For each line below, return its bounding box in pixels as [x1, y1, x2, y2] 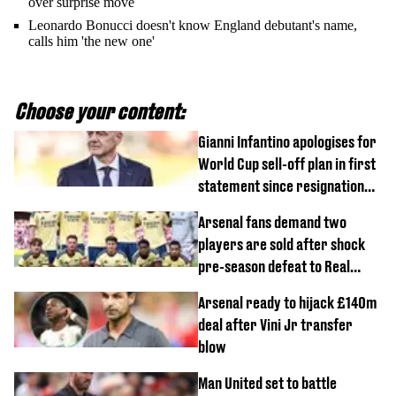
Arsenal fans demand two [198, 213, 346, 232]
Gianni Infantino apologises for [198, 133, 377, 151]
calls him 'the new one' [28, 34, 155, 49]
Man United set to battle [198, 374, 337, 392]
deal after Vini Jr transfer [198, 316, 353, 334]
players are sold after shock [198, 235, 365, 254]
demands [198, 199, 251, 217]
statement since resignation [198, 177, 364, 195]
